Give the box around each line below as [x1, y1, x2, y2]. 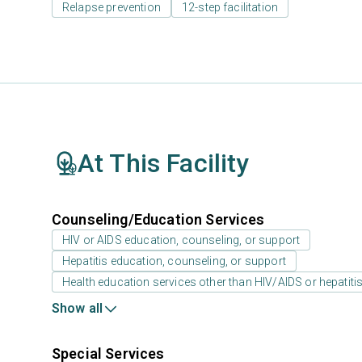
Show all [52, 301, 103, 316]
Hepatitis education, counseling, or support [62, 255, 286, 267]
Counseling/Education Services [52, 211, 265, 228]
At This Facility [78, 148, 250, 179]
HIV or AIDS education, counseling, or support [62, 234, 301, 246]
